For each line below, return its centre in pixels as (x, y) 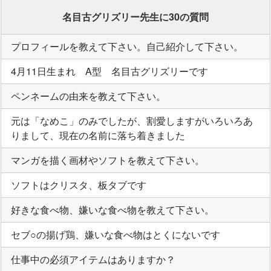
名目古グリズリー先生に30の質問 (135, 16)
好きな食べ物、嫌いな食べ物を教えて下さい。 (113, 209)
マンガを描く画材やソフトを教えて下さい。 (108, 160)
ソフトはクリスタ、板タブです (79, 184)
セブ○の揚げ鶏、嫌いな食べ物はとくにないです (116, 234)
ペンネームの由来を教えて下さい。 (88, 96)
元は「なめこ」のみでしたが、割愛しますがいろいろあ (132, 120)
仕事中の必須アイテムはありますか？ (93, 259)
